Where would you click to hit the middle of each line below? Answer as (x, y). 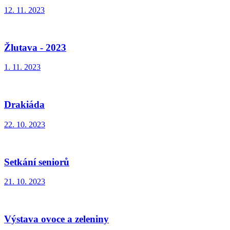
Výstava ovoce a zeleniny (56, 219)
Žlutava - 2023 (35, 47)
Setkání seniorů (37, 162)
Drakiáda (24, 105)
